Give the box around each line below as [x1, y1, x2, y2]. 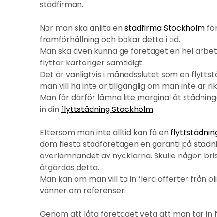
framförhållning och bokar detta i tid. [40, 34, 180, 45]
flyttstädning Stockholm [61, 104, 153, 115]
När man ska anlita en [40, 22, 124, 33]
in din [40, 104, 61, 115]
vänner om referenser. [40, 185, 126, 196]
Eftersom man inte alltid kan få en [40, 127, 170, 138]
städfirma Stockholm [124, 22, 205, 33]
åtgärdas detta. [40, 162, 99, 173]
